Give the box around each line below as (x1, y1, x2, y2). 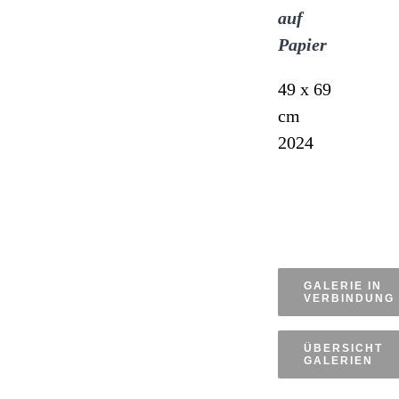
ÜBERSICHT (303, 342, 383, 354)
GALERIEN (303, 354, 373, 367)
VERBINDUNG (303, 292, 395, 305)
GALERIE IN (303, 280, 382, 292)
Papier (277, 35, 331, 54)
